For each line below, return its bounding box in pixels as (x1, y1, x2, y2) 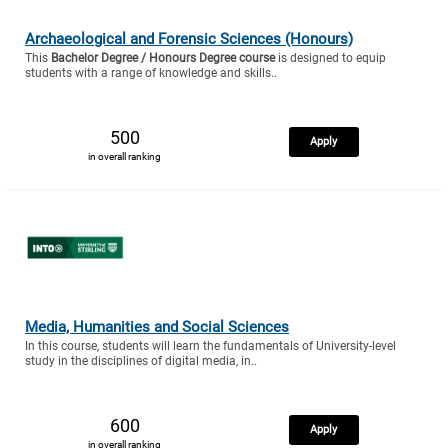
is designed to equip (275, 51, 386, 66)
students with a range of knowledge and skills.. (25, 66, 277, 81)
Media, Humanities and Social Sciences (25, 317, 289, 336)
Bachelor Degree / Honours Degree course (51, 51, 275, 66)
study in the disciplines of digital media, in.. (25, 353, 257, 368)
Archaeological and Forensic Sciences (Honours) (25, 30, 353, 49)
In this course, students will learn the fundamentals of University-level (25, 338, 396, 353)
